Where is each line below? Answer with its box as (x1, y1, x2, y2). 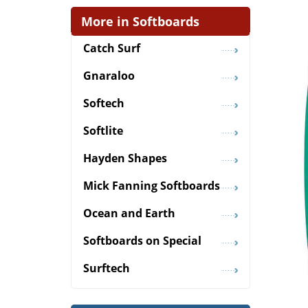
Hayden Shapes (83, 151, 167, 166)
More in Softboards (81, 12, 199, 30)
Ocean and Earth (83, 206, 175, 221)
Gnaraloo (83, 68, 135, 84)
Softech (83, 96, 124, 111)
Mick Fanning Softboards (83, 178, 220, 194)
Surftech (83, 261, 130, 276)
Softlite (83, 123, 123, 139)
